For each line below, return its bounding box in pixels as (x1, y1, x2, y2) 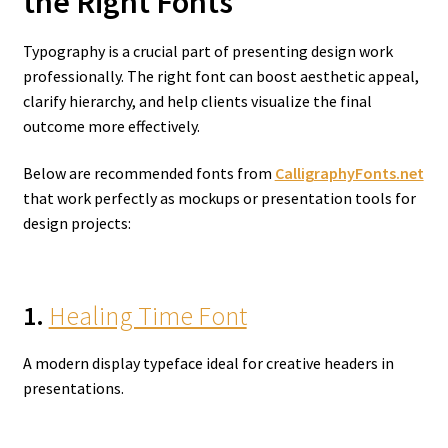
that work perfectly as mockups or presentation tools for (22, 188, 416, 209)
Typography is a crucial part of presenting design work (22, 40, 393, 61)
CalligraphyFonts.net (274, 163, 424, 184)
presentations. (22, 377, 124, 398)
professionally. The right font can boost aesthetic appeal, (22, 65, 419, 86)
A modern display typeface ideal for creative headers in (22, 352, 394, 373)
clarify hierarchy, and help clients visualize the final (22, 90, 372, 111)
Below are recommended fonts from (22, 163, 275, 184)
